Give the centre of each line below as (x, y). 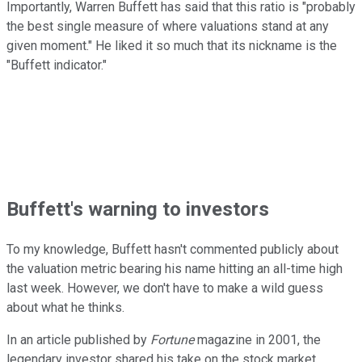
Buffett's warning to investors (138, 210)
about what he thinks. (65, 308)
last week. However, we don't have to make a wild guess (165, 288)
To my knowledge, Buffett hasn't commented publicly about (173, 250)
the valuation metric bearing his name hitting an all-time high (175, 269)
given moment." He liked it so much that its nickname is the (172, 46)
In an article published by (78, 340)
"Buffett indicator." (57, 65)
